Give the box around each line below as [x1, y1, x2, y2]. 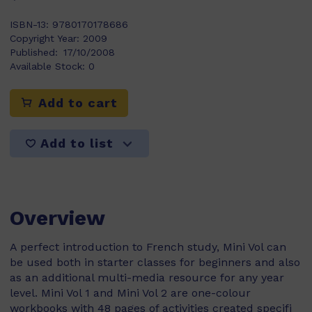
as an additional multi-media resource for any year [10, 271, 284, 284]
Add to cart [34, 95, 118, 110]
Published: [10, 47, 58, 58]
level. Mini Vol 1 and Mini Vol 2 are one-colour [10, 286, 251, 299]
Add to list [40, 136, 114, 151]
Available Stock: [10, 61, 88, 72]
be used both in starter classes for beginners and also [10, 256, 300, 269]
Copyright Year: [10, 33, 83, 44]
